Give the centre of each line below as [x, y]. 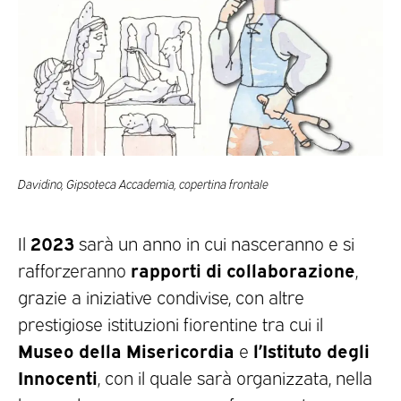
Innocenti [58, 376]
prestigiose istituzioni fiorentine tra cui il [171, 323]
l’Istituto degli [309, 349]
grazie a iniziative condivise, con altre [161, 296]
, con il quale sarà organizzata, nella [235, 376]
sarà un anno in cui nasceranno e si [217, 242]
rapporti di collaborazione [243, 269]
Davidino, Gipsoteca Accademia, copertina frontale [143, 183]
